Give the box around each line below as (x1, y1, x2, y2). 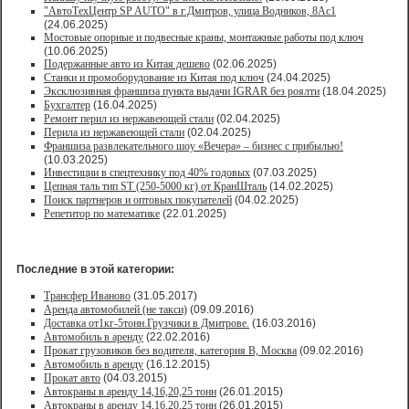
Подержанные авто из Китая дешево (44, 58, 210, 70)
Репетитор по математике (44, 207, 160, 220)
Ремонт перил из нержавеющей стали (44, 112, 214, 125)
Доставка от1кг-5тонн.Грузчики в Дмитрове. (44, 317, 249, 330)
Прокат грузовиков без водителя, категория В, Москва (44, 344, 297, 357)
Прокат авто (44, 372, 100, 384)
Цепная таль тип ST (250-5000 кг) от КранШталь (44, 180, 267, 193)
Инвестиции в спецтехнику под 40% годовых (44, 166, 250, 179)
